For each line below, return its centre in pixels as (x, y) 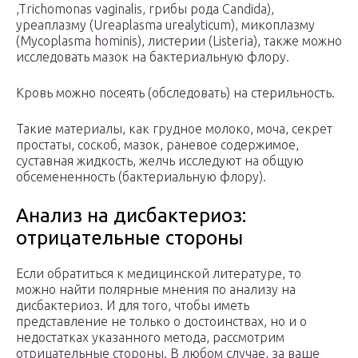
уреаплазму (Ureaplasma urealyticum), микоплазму (165, 25)
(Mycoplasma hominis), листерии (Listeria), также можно (179, 41)
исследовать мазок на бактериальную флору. (153, 57)
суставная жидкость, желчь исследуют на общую (160, 161)
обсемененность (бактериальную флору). (141, 177)
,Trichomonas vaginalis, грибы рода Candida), (145, 9)
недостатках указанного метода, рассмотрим (150, 338)
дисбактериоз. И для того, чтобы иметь (133, 306)
